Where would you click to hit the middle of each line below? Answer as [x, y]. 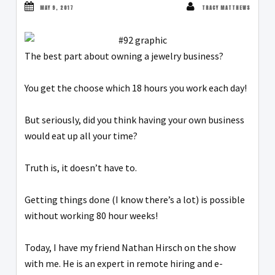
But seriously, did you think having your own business [134, 120]
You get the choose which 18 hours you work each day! [136, 88]
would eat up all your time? [81, 136]
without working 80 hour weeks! [91, 216]
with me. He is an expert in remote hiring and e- [124, 264]
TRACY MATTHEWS [226, 8]
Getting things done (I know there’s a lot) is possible [135, 200]
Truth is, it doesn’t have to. [81, 168]
